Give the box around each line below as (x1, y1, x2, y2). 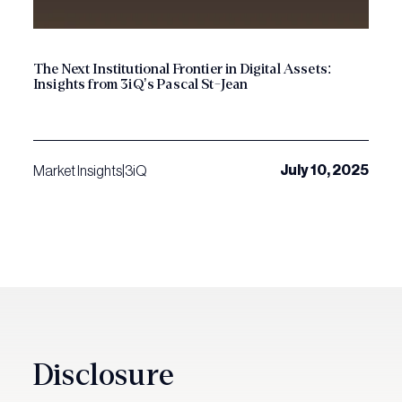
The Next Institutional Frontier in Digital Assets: (33, 61, 331, 77)
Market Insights (33, 163, 122, 179)
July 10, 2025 (280, 163, 369, 179)
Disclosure (33, 359, 174, 392)
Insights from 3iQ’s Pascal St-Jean (33, 76, 249, 92)
